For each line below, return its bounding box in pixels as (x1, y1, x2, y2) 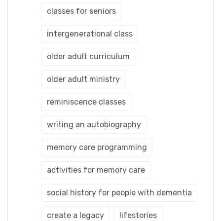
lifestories (119, 210, 157, 220)
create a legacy (47, 210, 104, 220)
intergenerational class (47, 29, 133, 38)
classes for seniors (47, 6, 116, 16)
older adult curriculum (47, 51, 130, 61)
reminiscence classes (47, 97, 126, 107)
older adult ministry (47, 74, 120, 84)
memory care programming (47, 142, 147, 152)
